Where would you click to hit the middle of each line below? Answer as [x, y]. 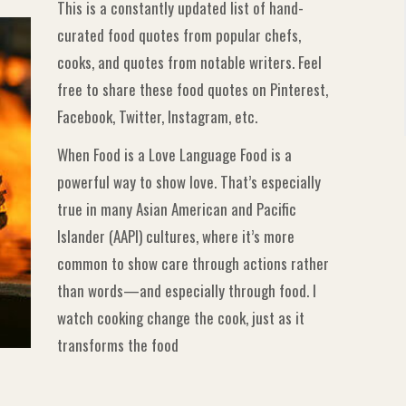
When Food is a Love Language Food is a [175, 155]
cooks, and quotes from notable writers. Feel [190, 63]
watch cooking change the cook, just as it [181, 318]
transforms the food [118, 345]
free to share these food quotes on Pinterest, [193, 90]
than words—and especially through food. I [187, 291]
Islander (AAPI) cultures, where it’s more [176, 237]
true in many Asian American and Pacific [177, 209]
